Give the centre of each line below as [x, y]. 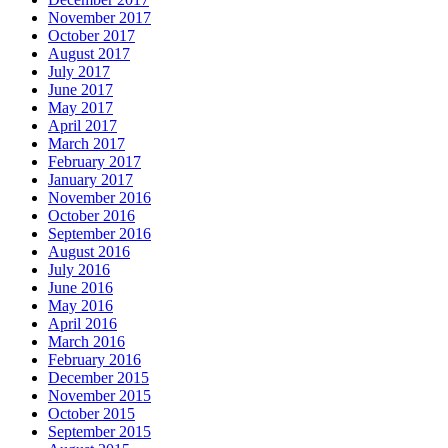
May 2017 [80, 107]
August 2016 [89, 251]
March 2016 [86, 341]
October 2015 [91, 413]
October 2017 [91, 35]
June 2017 [80, 89]
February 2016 [94, 359]
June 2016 [80, 287]
